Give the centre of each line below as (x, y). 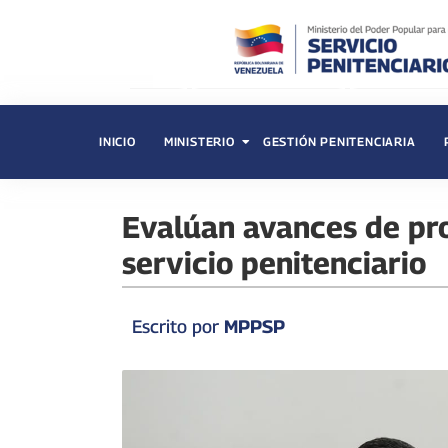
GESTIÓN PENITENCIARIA (339, 142)
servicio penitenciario (274, 263)
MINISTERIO (199, 142)
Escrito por (175, 327)
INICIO (117, 142)
